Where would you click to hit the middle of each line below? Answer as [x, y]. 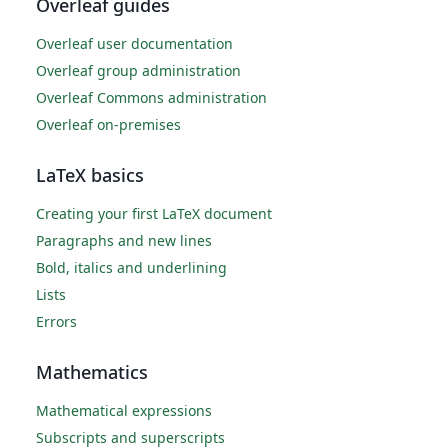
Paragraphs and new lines [124, 241]
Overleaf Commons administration [151, 98]
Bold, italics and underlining [131, 268]
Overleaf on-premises [108, 125]
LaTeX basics [90, 175]
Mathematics [92, 372]
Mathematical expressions [124, 411]
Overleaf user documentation [134, 44]
